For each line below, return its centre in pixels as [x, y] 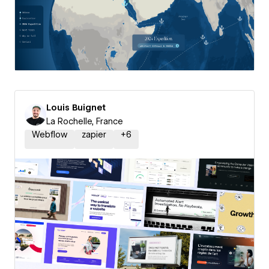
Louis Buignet [76, 107]
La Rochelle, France [85, 121]
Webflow [50, 134]
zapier [94, 134]
